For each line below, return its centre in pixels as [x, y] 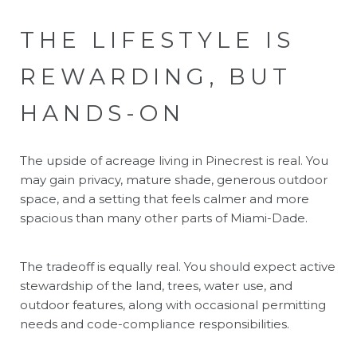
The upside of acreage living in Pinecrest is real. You [174, 160]
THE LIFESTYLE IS [157, 39]
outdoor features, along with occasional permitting [173, 304]
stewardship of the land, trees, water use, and [156, 285]
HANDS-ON [102, 113]
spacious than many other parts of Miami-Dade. [164, 218]
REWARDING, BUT [156, 76]
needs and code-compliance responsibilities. [155, 324]
